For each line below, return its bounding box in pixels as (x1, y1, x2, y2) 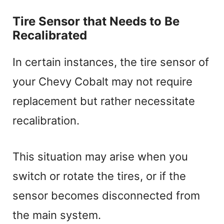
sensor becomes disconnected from (12, 188, 200, 202)
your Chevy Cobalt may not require (12, 74, 192, 88)
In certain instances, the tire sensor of (12, 55, 209, 68)
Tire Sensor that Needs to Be (12, 13, 179, 28)
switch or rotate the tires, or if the (12, 169, 186, 182)
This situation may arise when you (12, 149, 188, 163)
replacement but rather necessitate (12, 94, 195, 107)
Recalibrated (12, 27, 87, 42)
